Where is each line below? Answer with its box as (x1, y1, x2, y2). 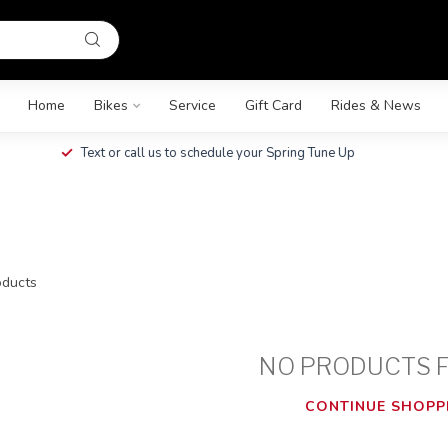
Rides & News (330, 96, 421, 115)
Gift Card (244, 96, 302, 115)
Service (168, 96, 216, 115)
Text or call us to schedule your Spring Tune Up (23, 144, 298, 162)
